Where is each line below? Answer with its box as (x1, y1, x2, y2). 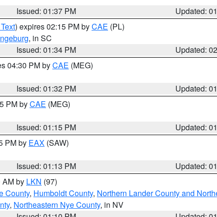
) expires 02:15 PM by (15, 21, 92, 32)
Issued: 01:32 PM (16, 83, 77, 94)
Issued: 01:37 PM (16, 5, 77, 16)
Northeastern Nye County (14, 199, 100, 210)
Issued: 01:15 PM (16, 122, 77, 133)
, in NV (100, 199, 124, 210)
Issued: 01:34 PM (16, 44, 77, 55)
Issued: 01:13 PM (16, 160, 77, 171)
